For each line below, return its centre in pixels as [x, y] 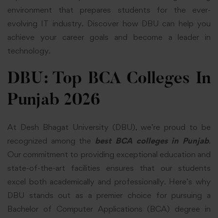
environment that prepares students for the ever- [109, 10]
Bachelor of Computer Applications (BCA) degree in [109, 209]
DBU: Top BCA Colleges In [109, 79]
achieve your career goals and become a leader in [109, 37]
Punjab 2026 [54, 100]
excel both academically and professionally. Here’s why [109, 181]
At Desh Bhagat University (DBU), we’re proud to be [109, 127]
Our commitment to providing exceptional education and [109, 154]
